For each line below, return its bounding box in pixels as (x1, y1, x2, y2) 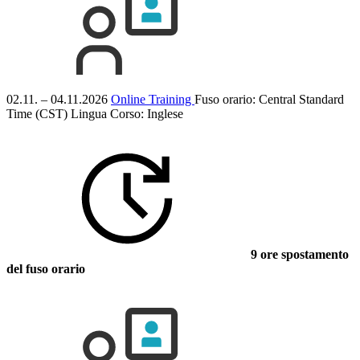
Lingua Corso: (71, 106, 147, 121)
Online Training (111, 92, 194, 106)
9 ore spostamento (247, 247, 349, 261)
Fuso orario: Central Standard (194, 92, 344, 106)
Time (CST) (6, 106, 67, 121)
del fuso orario (6, 261, 85, 276)
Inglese (147, 106, 183, 121)
